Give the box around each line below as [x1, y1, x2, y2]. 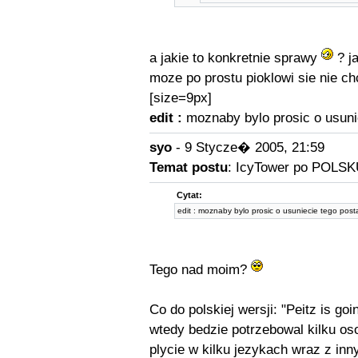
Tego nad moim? [149, 262, 251, 277]
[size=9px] [149, 90, 212, 105]
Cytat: [177, 190, 202, 200]
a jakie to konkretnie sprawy [149, 50, 321, 66]
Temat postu [149, 160, 228, 175]
